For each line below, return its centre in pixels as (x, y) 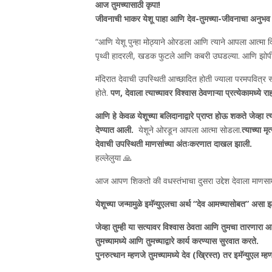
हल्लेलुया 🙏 (114, 158)
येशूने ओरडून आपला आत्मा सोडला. (189, 130)
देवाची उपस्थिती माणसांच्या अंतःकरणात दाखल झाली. (174, 144)
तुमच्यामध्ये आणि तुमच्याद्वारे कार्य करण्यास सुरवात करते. (178, 241)
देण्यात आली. (116, 130)
